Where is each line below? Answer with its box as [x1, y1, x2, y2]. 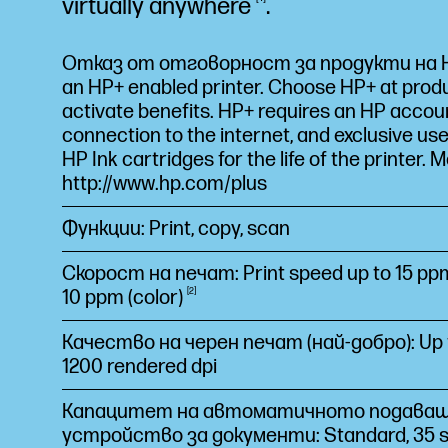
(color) [128, 286, 183, 310]
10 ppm [62, 286, 128, 310]
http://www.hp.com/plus [62, 172, 267, 196]
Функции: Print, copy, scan [62, 217, 290, 241]
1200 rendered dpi [62, 355, 217, 379]
